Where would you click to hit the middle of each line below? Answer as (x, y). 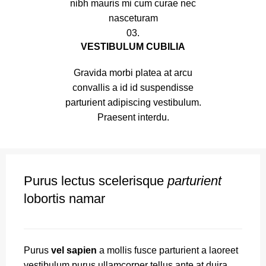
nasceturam (133, 18)
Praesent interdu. (133, 117)
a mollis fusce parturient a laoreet (167, 250)
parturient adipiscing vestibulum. (133, 102)
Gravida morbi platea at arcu (133, 73)
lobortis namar (64, 199)
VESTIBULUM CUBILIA (133, 47)
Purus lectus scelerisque (96, 181)
